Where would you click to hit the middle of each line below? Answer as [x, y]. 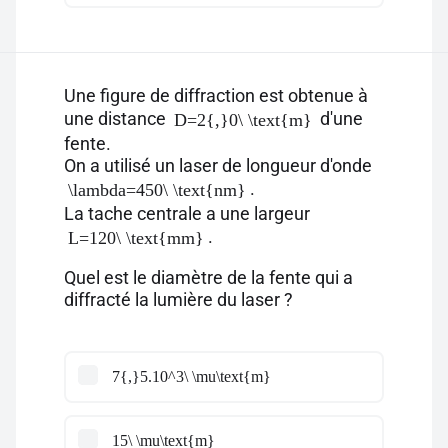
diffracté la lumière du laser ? [178, 299]
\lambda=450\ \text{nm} [157, 190]
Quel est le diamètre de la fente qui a [208, 277]
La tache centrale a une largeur [187, 213]
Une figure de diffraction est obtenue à [216, 95]
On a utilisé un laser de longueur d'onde [218, 165]
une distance [117, 118]
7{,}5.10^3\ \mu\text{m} [191, 376]
